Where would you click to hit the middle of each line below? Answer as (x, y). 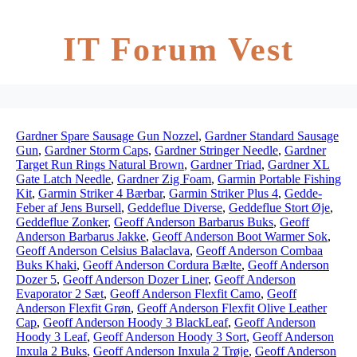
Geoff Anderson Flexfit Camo (185, 294)
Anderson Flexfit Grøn (73, 308)
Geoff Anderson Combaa (259, 251)
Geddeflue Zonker (62, 222)
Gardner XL (299, 165)
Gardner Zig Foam (164, 179)
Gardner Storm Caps (96, 150)
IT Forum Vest (178, 49)
